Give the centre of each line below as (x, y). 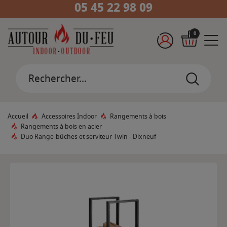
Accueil (18, 117)
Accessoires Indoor (69, 117)
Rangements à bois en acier (61, 127)
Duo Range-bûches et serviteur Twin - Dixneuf (88, 137)
